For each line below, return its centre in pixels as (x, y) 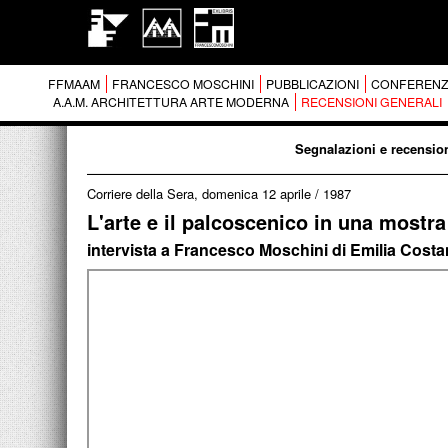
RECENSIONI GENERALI (371, 102)
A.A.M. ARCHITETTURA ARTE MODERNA (170, 102)
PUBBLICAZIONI (312, 84)
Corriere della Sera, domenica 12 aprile (199, 193)
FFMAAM (73, 84)
